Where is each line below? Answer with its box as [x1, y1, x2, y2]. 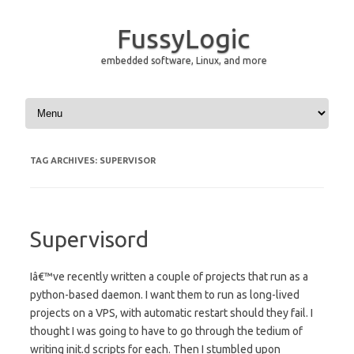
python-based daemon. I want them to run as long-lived [30, 288, 299, 301]
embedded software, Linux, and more [101, 55, 267, 66]
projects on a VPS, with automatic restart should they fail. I [30, 307, 313, 319]
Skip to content [22, 94, 96, 107]
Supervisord [30, 227, 149, 251]
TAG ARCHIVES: [30, 156, 100, 165]
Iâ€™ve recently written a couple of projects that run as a [30, 270, 308, 283]
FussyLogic [116, 23, 250, 53]
